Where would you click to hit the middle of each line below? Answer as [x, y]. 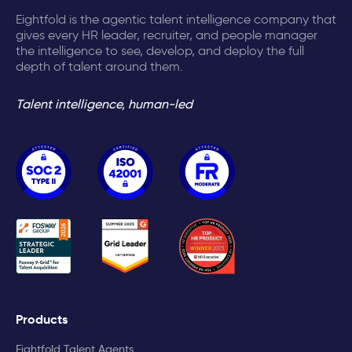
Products [42, 320]
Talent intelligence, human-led [104, 104]
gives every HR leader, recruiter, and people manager [167, 35]
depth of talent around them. [99, 67]
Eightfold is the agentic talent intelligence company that [176, 20]
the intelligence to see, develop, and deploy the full [160, 51]
